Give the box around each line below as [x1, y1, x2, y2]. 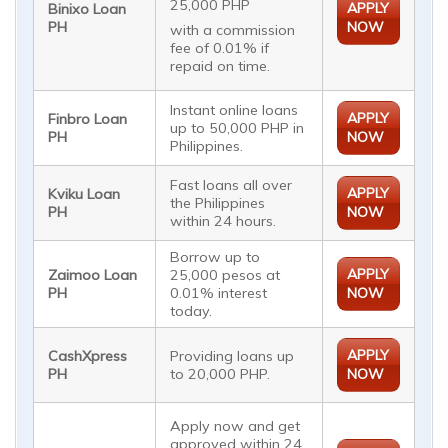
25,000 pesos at [170, 266, 281, 285]
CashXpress [48, 347, 128, 366]
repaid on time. [170, 57, 271, 76]
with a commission [170, 21, 296, 40]
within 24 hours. [170, 212, 277, 231]
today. [170, 302, 213, 321]
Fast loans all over [170, 176, 293, 195]
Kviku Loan [48, 185, 121, 204]
